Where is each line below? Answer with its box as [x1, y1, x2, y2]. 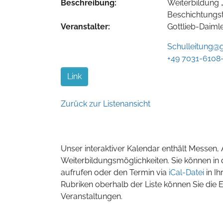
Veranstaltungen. [61, 191, 122, 201]
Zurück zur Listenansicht [61, 99, 150, 109]
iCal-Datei [169, 167, 206, 177]
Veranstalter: [61, 21, 110, 31]
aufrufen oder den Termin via [61, 167, 169, 177]
